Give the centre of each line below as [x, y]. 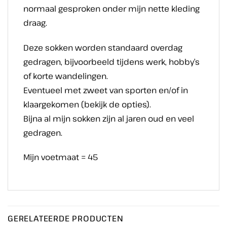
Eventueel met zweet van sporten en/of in [106, 90]
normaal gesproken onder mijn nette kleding [111, 8]
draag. [35, 23]
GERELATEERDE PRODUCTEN [66, 219]
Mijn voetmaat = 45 [61, 157]
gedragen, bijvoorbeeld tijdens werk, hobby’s [111, 62]
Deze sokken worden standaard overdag [103, 47]
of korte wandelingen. [66, 76]
